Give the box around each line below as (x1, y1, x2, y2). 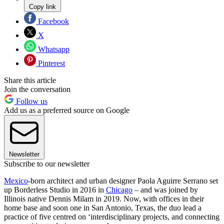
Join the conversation (4, 85, 70, 94)
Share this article (4, 76, 56, 85)
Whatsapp (36, 45, 69, 54)
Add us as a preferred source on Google (4, 106, 129, 115)
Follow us (14, 97, 47, 106)
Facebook (36, 17, 69, 26)
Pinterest (36, 59, 65, 68)
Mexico (4, 176, 28, 185)
